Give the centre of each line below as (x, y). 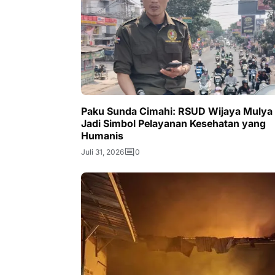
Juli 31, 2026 (103, 152)
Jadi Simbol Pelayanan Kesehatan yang (173, 123)
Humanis (102, 135)
